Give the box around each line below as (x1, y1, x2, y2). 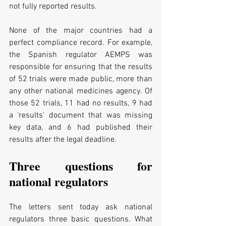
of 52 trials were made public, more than (9, 74, 152, 85)
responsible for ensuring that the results (9, 62, 152, 73)
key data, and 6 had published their (9, 123, 152, 133)
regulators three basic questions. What (9, 214, 152, 225)
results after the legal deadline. (9, 135, 117, 145)
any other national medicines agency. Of (9, 86, 152, 97)
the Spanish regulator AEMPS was (9, 50, 152, 61)
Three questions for (9, 157, 152, 175)
